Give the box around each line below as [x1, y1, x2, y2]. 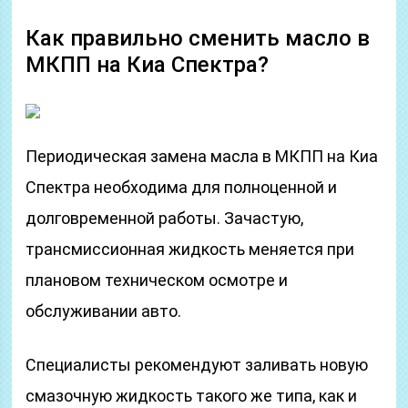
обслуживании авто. [25, 301, 182, 321]
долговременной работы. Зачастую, [25, 209, 304, 228]
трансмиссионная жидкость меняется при [25, 240, 355, 259]
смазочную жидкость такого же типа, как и [25, 386, 358, 405]
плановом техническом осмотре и [25, 270, 289, 290]
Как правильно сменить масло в [25, 25, 371, 51]
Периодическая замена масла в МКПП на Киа [25, 147, 379, 166]
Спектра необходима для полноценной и [25, 178, 338, 197]
